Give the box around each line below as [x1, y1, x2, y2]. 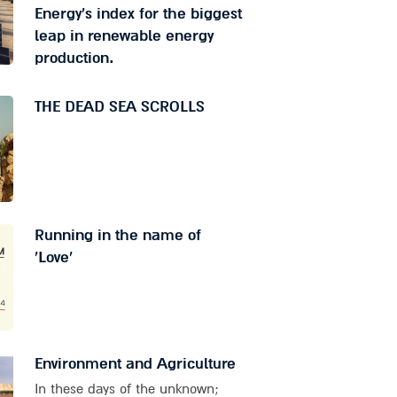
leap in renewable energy [34, 26, 214, 47]
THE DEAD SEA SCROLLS [34, 97, 205, 118]
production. [34, 48, 114, 69]
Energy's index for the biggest [34, 4, 242, 25]
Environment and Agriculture [34, 354, 236, 375]
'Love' [34, 247, 73, 269]
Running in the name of [34, 225, 201, 246]
